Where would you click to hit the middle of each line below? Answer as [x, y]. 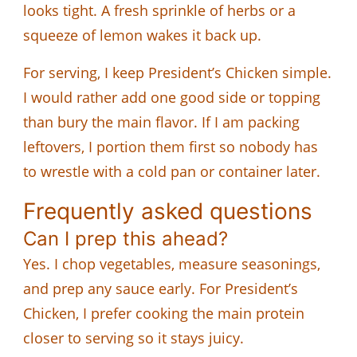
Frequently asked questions [168, 211]
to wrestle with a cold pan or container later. [172, 171]
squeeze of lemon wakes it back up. [142, 35]
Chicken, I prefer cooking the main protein [164, 313]
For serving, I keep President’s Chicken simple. [177, 72]
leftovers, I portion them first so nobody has [171, 146]
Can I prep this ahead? [126, 238]
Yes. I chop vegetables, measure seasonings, [172, 263]
